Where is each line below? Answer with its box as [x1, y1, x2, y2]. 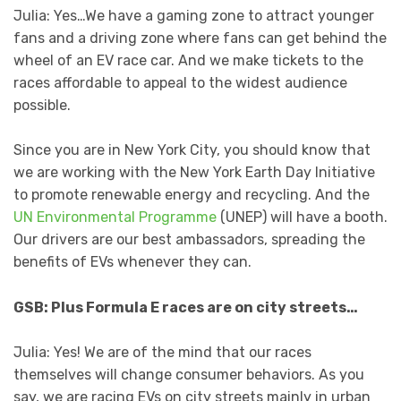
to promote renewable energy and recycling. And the [13, 186, 370, 204]
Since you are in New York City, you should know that [13, 141, 371, 159]
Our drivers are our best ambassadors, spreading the [13, 231, 365, 249]
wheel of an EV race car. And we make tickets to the [13, 51, 363, 69]
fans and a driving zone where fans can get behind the [13, 29, 387, 47]
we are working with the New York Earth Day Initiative [13, 164, 375, 182]
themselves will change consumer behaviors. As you [13, 366, 364, 384]
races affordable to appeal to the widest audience [13, 73, 347, 91]
